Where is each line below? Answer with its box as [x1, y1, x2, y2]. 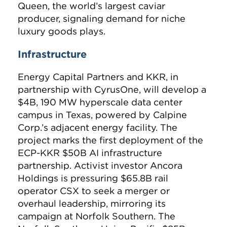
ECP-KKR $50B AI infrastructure [18, 147, 162, 159]
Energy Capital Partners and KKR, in [18, 71, 178, 83]
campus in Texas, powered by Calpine [18, 109, 187, 121]
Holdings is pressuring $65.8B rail [18, 172, 168, 184]
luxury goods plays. [18, 25, 105, 37]
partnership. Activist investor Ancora [18, 160, 182, 172]
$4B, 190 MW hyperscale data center [18, 96, 182, 108]
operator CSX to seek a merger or [18, 185, 170, 197]
